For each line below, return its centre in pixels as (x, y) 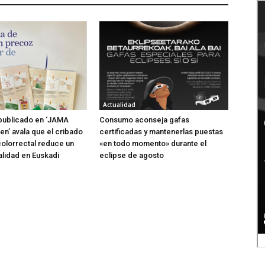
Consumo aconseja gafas (144, 120)
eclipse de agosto (132, 156)
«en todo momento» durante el (153, 144)
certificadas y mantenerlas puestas (161, 132)
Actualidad (119, 105)
